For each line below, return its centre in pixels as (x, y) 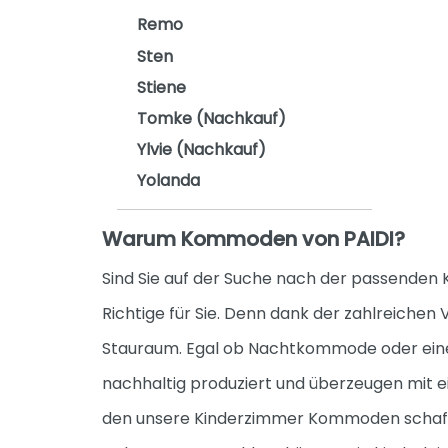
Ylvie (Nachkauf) (201, 150)
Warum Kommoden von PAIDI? (253, 238)
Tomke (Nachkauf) (211, 118)
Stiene (161, 87)
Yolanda (168, 181)
